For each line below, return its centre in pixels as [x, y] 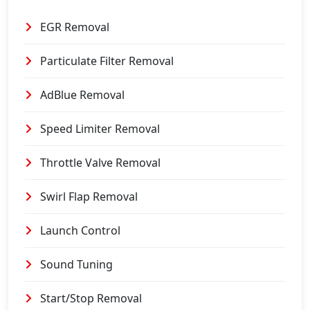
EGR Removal [73, 27]
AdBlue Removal [81, 95]
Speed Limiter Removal [99, 129]
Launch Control [79, 230]
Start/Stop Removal [90, 298]
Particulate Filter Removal [106, 61]
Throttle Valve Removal [99, 163]
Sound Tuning [75, 264]
